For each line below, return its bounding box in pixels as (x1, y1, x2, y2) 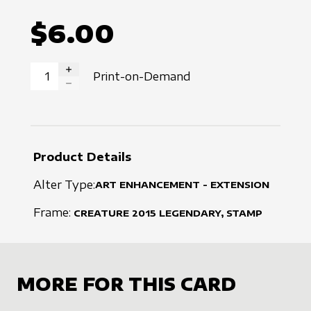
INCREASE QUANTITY (58, 72, 167, 84)
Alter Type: (33, 178, 95, 192)
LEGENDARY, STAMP (156, 208, 262, 219)
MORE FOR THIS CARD (17, 274, 236, 295)
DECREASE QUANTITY (58, 86, 171, 98)
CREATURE (74, 208, 129, 219)
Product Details (33, 150, 131, 165)
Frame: (33, 205, 74, 220)
